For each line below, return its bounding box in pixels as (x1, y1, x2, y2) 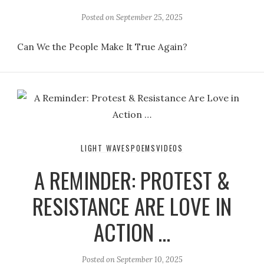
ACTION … (94, 216, 170, 249)
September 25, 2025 (116, 12, 183, 23)
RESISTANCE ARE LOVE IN (32, 190, 232, 223)
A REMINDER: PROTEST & (34, 164, 230, 197)
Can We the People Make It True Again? (17, 41, 188, 53)
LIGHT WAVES (80, 143, 131, 154)
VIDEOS (156, 143, 184, 154)
